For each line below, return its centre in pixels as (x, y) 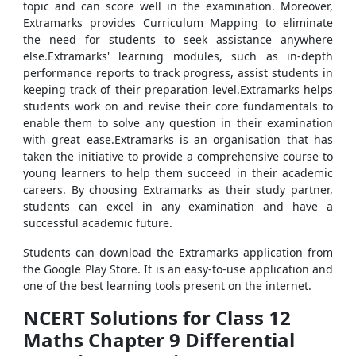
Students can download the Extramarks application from (178, 252)
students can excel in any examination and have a (178, 206)
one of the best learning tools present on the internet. (167, 286)
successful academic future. (98, 223)
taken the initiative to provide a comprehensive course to (178, 156)
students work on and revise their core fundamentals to (178, 106)
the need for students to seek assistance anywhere (178, 39)
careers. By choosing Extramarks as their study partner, (178, 190)
